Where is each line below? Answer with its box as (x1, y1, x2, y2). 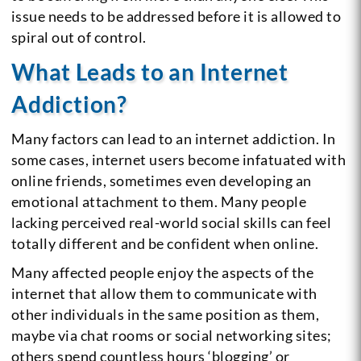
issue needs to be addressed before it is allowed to (10, 6, 342, 25)
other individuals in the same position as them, (10, 305, 320, 323)
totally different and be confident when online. (10, 234, 319, 252)
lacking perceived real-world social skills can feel (10, 213, 332, 231)
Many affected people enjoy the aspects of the (10, 263, 314, 281)
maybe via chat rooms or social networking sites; (10, 326, 332, 344)
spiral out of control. (10, 27, 147, 46)
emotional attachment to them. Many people (10, 192, 307, 210)
